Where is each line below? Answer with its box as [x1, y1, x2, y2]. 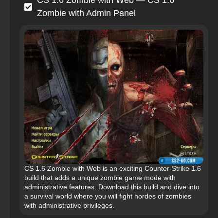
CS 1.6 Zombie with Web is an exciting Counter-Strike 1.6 [24, 164, 201, 173]
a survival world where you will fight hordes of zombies [24, 192, 191, 200]
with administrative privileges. [24, 201, 114, 210]
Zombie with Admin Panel [37, 8, 136, 18]
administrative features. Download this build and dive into [24, 183, 200, 191]
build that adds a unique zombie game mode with [24, 174, 176, 182]
